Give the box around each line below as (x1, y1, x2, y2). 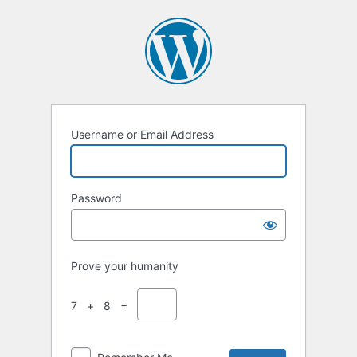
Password (71, 191, 122, 206)
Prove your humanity (71, 259, 178, 273)
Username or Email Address (71, 127, 214, 142)
